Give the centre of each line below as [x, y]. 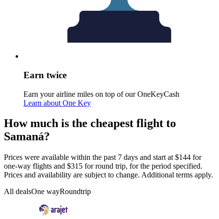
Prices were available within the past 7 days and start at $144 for [103, 157]
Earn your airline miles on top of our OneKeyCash [101, 94]
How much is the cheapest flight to [90, 123]
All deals [18, 192]
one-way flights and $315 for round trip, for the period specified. [103, 166]
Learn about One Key [57, 103]
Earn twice [45, 75]
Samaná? [27, 137]
